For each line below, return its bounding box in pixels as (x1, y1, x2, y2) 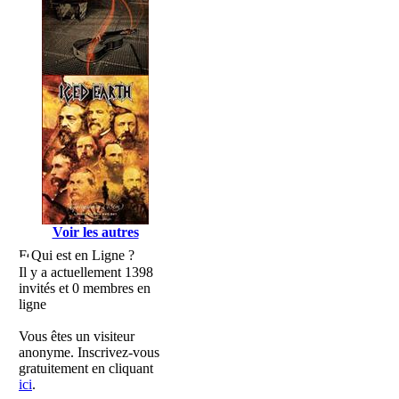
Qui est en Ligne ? (31, 248, 134, 263)
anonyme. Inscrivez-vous (19, 345, 159, 360)
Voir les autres (52, 224, 139, 240)
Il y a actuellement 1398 (19, 265, 153, 280)
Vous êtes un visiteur (19, 329, 134, 344)
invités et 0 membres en (19, 281, 151, 296)
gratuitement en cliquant (19, 361, 153, 376)
